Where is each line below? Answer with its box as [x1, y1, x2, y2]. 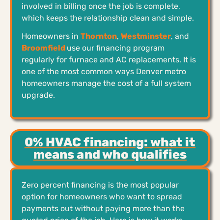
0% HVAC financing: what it [24, 135, 196, 149]
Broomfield [22, 43, 65, 53]
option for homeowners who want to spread [22, 192, 182, 201]
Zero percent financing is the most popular [22, 180, 179, 190]
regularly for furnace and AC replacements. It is [22, 55, 196, 64]
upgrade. [22, 90, 55, 100]
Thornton [81, 31, 117, 41]
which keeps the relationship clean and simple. [22, 13, 194, 23]
